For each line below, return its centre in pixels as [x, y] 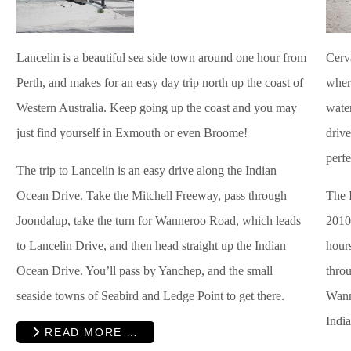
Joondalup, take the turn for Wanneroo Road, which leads [159, 221]
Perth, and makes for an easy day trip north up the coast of [160, 83]
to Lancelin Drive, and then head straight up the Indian [151, 246]
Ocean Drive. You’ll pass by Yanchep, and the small [145, 271]
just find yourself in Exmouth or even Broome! [132, 133]
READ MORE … [89, 332]
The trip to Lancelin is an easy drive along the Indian [147, 171]
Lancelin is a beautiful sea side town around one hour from [161, 58]
